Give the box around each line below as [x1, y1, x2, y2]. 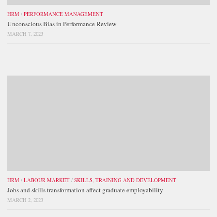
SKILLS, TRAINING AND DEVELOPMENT [74, 177, 176, 184]
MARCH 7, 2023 [7, 31, 43, 38]
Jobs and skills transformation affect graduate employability [7, 186, 163, 195]
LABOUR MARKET [24, 177, 70, 184]
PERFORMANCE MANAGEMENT [24, 11, 103, 18]
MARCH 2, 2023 [7, 197, 43, 204]
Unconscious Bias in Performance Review [7, 19, 117, 29]
